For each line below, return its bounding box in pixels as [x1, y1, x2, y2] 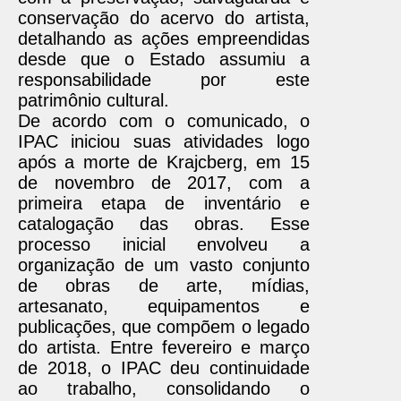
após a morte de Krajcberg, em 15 [18, 152, 310, 172]
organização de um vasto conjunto [18, 255, 310, 275]
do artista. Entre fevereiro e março [18, 337, 310, 357]
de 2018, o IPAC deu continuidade [18, 358, 310, 378]
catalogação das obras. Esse [18, 214, 310, 234]
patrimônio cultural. [18, 90, 169, 110]
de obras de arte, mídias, [18, 276, 310, 295]
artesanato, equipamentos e [18, 296, 310, 316]
